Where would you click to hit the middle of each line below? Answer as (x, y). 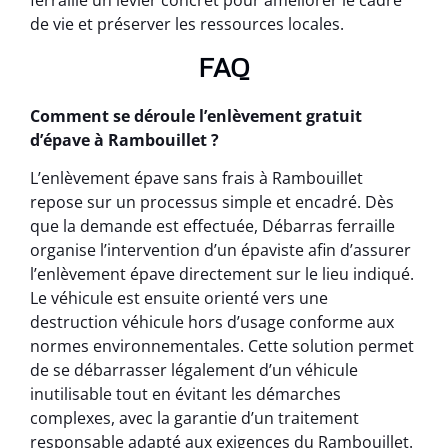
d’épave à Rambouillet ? (124, 139)
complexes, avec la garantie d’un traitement (194, 417)
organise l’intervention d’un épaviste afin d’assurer (220, 249)
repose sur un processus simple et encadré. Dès (212, 201)
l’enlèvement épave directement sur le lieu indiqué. (222, 273)
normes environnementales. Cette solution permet (222, 345)
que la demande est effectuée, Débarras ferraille (212, 225)
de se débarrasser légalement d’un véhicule (194, 369)
